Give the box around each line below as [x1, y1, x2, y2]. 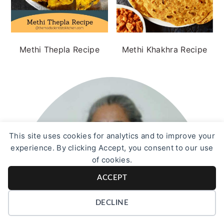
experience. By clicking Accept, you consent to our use [10, 143, 213, 152]
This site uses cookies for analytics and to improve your [9, 131, 215, 140]
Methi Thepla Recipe [19, 44, 99, 55]
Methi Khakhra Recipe [121, 44, 207, 55]
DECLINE [95, 199, 129, 206]
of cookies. [91, 155, 132, 164]
